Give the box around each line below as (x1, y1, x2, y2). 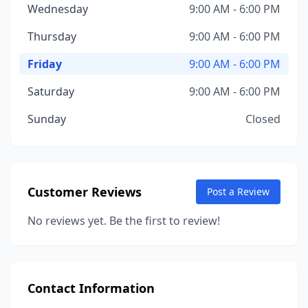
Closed (245, 111, 280, 126)
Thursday (27, 29, 76, 44)
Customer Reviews (27, 184, 142, 200)
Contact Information (27, 280, 155, 296)
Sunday (27, 111, 66, 126)
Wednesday (27, 1, 88, 16)
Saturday (27, 84, 74, 99)
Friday (27, 56, 62, 71)
